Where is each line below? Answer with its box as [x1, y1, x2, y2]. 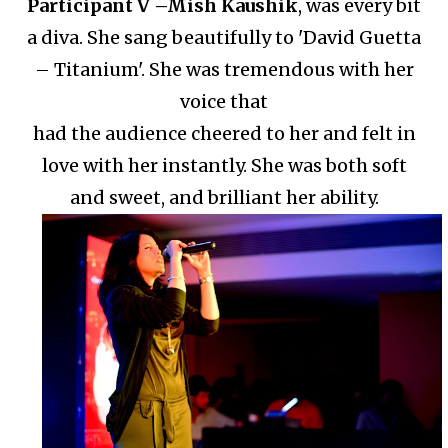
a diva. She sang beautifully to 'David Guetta [27, 25, 421, 49]
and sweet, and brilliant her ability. [69, 185, 379, 209]
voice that [180, 89, 268, 113]
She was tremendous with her [148, 57, 414, 81]
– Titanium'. [34, 57, 149, 81]
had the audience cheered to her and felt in [32, 121, 416, 145]
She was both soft [250, 153, 407, 177]
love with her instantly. [41, 153, 247, 177]
